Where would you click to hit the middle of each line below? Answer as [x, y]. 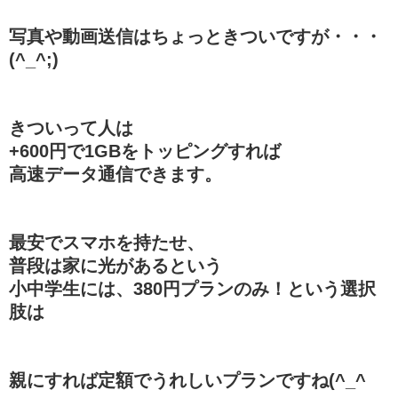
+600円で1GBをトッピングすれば [145, 151]
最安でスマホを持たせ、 [107, 242]
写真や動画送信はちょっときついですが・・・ [195, 36]
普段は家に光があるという [115, 265]
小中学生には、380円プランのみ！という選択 [192, 288]
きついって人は [71, 127]
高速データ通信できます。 [115, 174]
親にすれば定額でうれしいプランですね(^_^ [187, 380]
